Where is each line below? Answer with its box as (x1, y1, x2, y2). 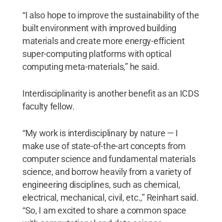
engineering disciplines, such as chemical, (22, 179, 180, 190)
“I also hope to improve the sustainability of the (22, 9, 199, 20)
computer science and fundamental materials (22, 153, 196, 164)
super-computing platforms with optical (22, 48, 171, 59)
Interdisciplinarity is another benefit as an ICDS (22, 88, 199, 99)
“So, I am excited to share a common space (22, 205, 186, 216)
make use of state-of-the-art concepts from (22, 140, 186, 151)
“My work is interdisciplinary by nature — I (22, 127, 178, 138)
